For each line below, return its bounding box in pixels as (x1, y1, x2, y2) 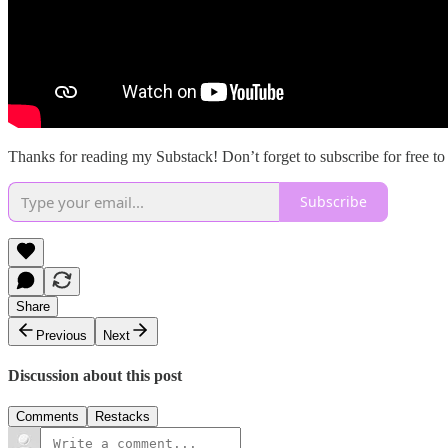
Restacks (95, 409, 150, 425)
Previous (36, 327, 87, 343)
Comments (16, 409, 79, 425)
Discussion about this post (8, 366, 182, 384)
